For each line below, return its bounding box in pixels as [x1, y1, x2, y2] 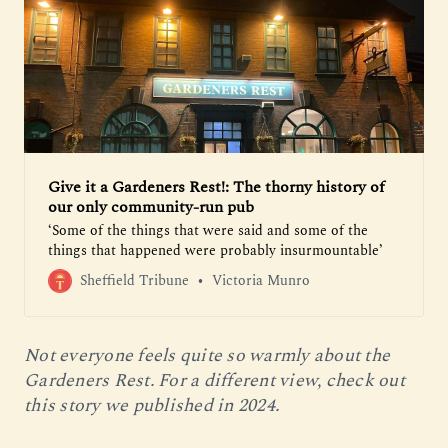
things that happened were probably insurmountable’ [48, 239, 383, 261]
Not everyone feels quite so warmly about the [24, 341, 390, 369]
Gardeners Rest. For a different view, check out [24, 366, 405, 394]
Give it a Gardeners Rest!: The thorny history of [48, 174, 384, 199]
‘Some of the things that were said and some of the [48, 219, 368, 241]
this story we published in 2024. [24, 391, 279, 419]
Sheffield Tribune [80, 269, 189, 291]
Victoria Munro [212, 269, 310, 291]
